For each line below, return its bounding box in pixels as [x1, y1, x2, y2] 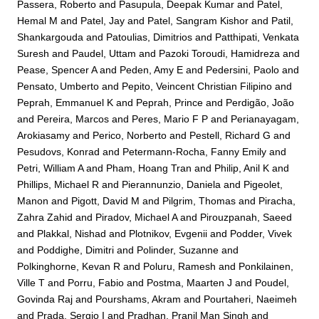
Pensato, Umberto [17, 80, 100, 93]
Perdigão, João [226, 97, 295, 109]
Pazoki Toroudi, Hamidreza [159, 48, 281, 60]
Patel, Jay [80, 15, 125, 27]
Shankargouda [17, 31, 84, 43]
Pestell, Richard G [189, 130, 271, 142]
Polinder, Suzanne [137, 244, 219, 256]
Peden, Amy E [120, 64, 184, 76]
